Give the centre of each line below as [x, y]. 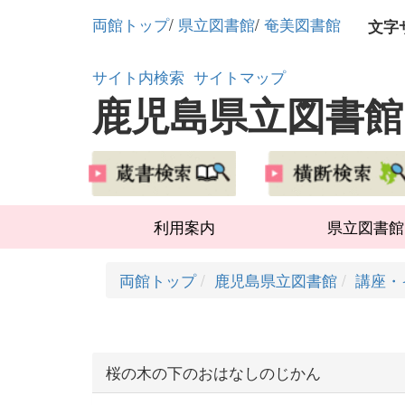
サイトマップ [240, 76]
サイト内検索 [138, 76]
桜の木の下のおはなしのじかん [213, 372]
